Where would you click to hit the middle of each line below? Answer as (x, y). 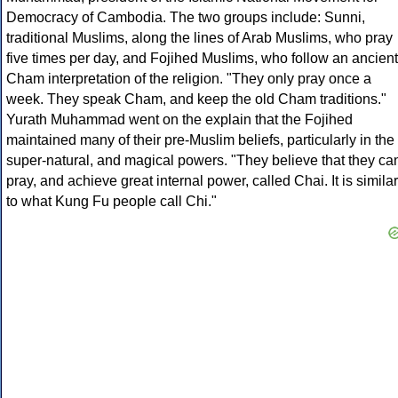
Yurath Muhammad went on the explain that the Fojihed (179, 120)
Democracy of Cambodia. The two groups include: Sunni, (186, 18)
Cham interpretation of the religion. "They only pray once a (189, 79)
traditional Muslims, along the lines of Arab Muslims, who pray (199, 38)
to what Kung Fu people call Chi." (111, 202)
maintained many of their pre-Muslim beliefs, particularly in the (200, 140)
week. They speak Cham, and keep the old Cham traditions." (196, 99)
